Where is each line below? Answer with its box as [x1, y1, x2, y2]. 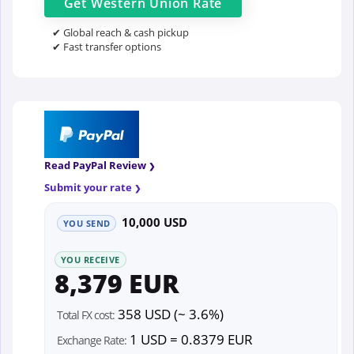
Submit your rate [44, 179, 132, 194]
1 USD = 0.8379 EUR [126, 330, 253, 349]
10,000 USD [122, 213, 188, 230]
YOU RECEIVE [61, 253, 120, 265]
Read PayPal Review [44, 157, 146, 172]
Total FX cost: [57, 307, 115, 323]
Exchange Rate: [57, 333, 126, 348]
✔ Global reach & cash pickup [52, 24, 189, 40]
